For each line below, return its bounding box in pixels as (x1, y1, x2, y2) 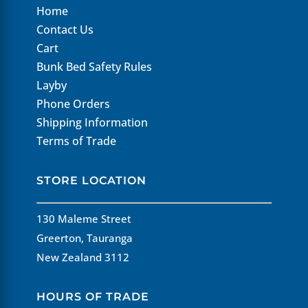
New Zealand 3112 (36, 250, 130, 264)
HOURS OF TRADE (36, 289, 150, 303)
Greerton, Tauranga (36, 230, 133, 245)
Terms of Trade (36, 133, 117, 148)
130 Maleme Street (36, 211, 132, 225)
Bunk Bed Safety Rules (36, 58, 153, 74)
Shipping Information (36, 114, 148, 130)
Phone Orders (36, 96, 111, 111)
